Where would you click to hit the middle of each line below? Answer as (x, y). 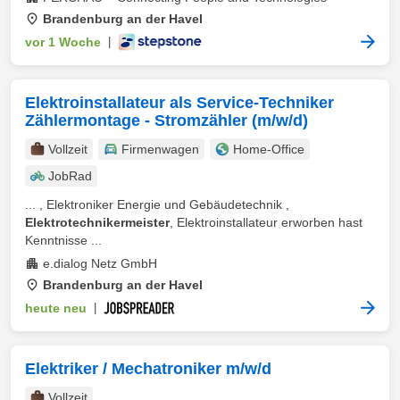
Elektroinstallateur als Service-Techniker (179, 103)
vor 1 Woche (63, 42)
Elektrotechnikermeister (97, 222)
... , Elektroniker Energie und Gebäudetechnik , (157, 204)
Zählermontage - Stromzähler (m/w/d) (167, 121)
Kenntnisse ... (63, 240)
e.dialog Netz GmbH (100, 263)
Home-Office (269, 149)
